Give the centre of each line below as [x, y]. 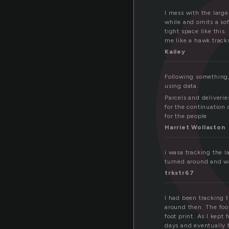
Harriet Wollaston [195, 128]
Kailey [175, 52]
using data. [182, 86]
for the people [186, 116]
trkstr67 [179, 173]
